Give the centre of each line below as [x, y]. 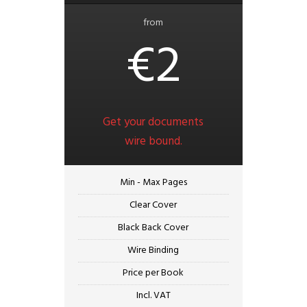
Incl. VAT [153, 296]
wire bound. [153, 142]
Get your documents [153, 123]
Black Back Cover [153, 228]
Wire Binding [153, 251]
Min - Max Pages [153, 183]
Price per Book [153, 273]
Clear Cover [153, 206]
